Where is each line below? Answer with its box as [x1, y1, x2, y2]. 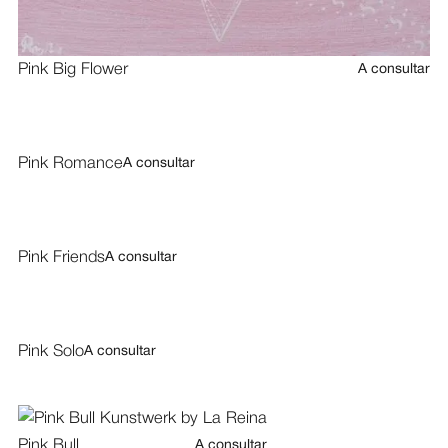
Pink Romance [17, 156, 123, 172]
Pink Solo [17, 344, 84, 360]
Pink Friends [17, 250, 105, 266]
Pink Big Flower [17, 62, 128, 78]
